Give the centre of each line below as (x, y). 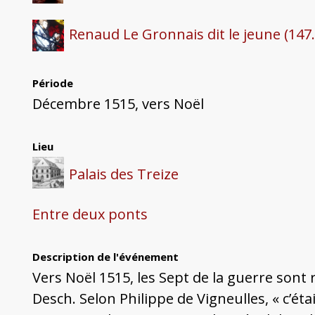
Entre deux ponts (90, 214)
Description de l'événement (105, 257)
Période (52, 83)
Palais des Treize (124, 174)
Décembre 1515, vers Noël (118, 103)
